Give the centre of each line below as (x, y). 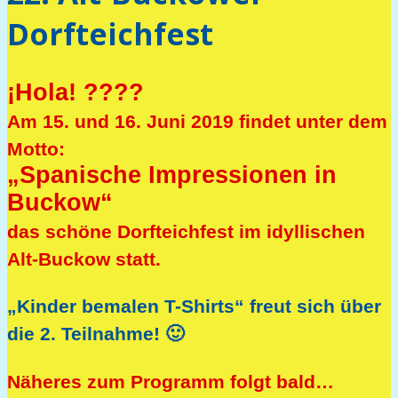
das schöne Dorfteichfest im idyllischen (186, 231)
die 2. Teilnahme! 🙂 (96, 334)
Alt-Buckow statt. (84, 259)
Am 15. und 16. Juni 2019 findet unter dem (197, 121)
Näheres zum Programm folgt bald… (171, 382)
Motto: (36, 149)
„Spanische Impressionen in (172, 175)
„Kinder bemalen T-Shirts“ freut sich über (194, 307)
